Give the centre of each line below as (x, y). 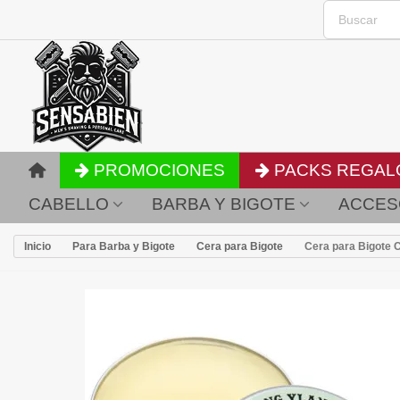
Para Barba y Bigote (124, 246)
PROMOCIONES (160, 170)
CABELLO (69, 204)
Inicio (37, 246)
